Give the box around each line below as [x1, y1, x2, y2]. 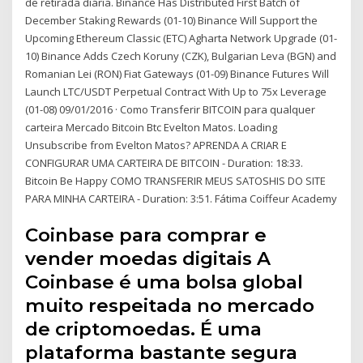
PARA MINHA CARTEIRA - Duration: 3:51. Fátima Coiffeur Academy [25, 190, 338, 206]
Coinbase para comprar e [25, 224, 267, 247]
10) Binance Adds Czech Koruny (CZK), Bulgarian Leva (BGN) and [25, 48, 337, 63]
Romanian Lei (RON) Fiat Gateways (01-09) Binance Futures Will [25, 66, 330, 81]
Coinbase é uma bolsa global [25, 271, 304, 294]
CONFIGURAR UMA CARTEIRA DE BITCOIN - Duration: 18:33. [25, 155, 304, 170]
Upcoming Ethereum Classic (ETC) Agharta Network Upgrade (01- [25, 30, 338, 45]
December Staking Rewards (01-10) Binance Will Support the [25, 12, 318, 28]
